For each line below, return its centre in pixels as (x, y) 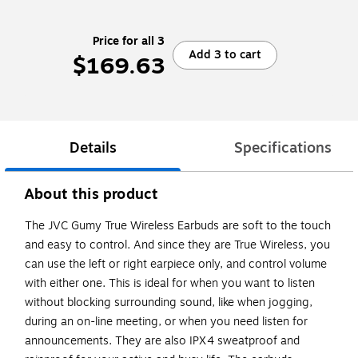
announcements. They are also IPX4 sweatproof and (162, 341)
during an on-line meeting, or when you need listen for (166, 322)
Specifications (283, 148)
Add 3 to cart (225, 54)
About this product (91, 195)
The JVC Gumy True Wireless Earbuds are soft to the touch (178, 226)
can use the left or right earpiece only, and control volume (176, 265)
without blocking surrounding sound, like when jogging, (169, 303)
